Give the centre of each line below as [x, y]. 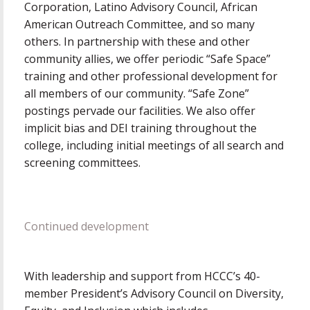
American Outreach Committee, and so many [139, 24]
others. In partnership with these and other [137, 41]
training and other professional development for [151, 76]
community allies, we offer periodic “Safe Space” [147, 58]
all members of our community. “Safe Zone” [137, 93]
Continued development [86, 227]
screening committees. [82, 162]
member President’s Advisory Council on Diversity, [154, 293]
